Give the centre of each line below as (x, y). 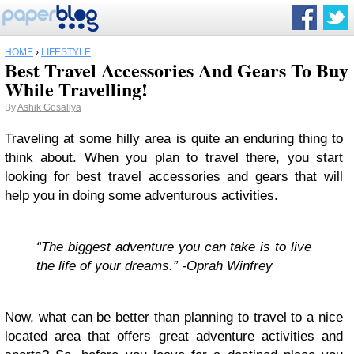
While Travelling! (76, 89)
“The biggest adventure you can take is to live (174, 247)
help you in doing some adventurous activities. (141, 196)
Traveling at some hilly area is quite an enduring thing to (174, 139)
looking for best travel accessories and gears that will (174, 177)
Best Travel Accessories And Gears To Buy (177, 70)
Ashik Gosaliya (49, 107)
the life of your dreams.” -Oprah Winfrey (154, 266)
